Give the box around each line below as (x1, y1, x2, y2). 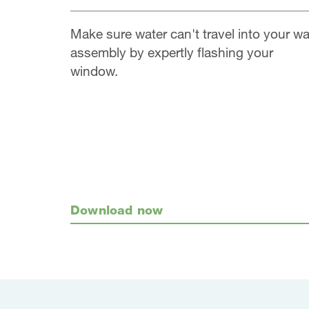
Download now (70, 201, 163, 217)
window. (70, 62, 118, 79)
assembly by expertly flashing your (70, 43, 273, 60)
